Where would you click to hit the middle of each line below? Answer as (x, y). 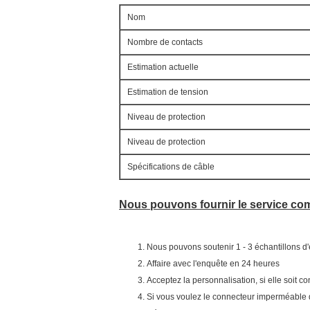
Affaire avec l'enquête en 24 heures (213, 264)
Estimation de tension (168, 92)
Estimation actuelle (163, 67)
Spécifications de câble (171, 167)
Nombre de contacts (165, 42)
